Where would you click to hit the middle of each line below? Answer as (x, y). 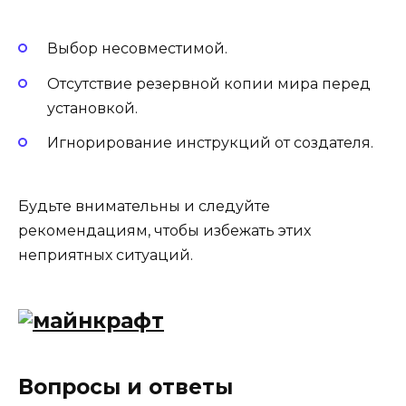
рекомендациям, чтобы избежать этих (164, 230)
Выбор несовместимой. (137, 49)
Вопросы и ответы (126, 387)
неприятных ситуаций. (106, 255)
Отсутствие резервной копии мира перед (209, 83)
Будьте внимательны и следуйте (144, 206)
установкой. (92, 108)
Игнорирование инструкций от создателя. (210, 142)
